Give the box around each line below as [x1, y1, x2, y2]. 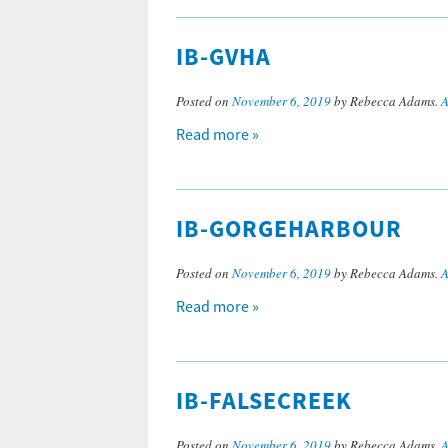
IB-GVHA [176, 42, 271, 74]
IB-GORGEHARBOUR [176, 214, 402, 246]
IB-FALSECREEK [176, 386, 352, 418]
